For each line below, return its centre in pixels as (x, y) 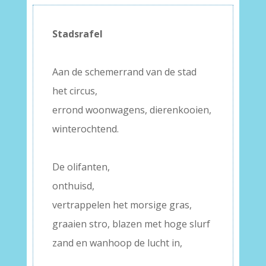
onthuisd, (73, 186)
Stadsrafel (77, 34)
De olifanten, (81, 167)
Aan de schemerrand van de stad (124, 72)
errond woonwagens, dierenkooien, (132, 110)
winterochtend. (85, 129)
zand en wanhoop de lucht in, (117, 243)
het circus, (75, 91)
